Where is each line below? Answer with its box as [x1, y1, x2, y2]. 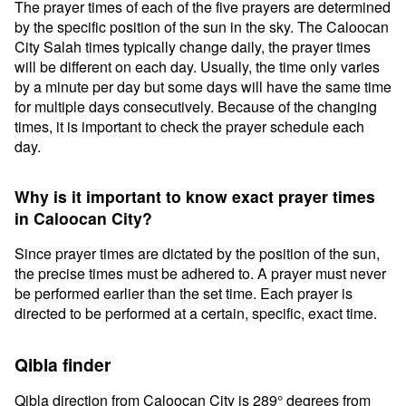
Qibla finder [14, 352, 111, 377]
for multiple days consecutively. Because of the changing [14, 96, 377, 117]
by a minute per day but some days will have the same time [14, 76, 391, 97]
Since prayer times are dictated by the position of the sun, [14, 243, 380, 264]
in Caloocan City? [14, 207, 152, 229]
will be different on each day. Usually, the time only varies [14, 56, 380, 77]
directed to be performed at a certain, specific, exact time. [14, 303, 377, 324]
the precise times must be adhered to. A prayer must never [14, 263, 386, 284]
